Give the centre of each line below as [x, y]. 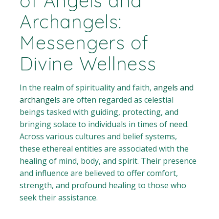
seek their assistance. [59, 198]
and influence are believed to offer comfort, [99, 173]
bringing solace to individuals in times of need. [104, 124]
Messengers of [84, 43]
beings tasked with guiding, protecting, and [99, 112]
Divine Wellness [88, 64]
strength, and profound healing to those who [103, 186]
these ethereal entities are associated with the [104, 149]
